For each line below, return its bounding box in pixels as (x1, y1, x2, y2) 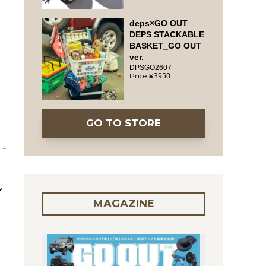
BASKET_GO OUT (129, 41, 201, 50)
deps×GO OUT (129, 18, 188, 28)
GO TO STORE (86, 117, 161, 129)
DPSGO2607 (129, 64, 172, 72)
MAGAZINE (93, 197, 154, 210)
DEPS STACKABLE (129, 30, 204, 39)
